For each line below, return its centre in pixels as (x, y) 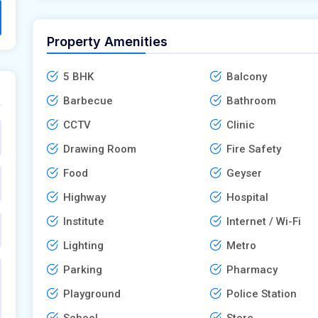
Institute (84, 221)
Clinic (240, 125)
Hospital (247, 197)
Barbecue (88, 100)
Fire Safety (253, 149)
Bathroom (251, 100)
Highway (84, 197)
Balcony (246, 76)
